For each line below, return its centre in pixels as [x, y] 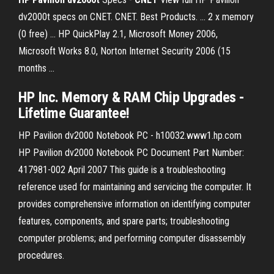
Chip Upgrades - [198, 97]
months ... [36, 68]
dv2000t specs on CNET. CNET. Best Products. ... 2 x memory [136, 17]
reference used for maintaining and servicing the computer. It [135, 187]
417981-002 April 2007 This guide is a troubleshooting [122, 170]
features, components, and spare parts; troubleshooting [124, 221]
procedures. [41, 255]
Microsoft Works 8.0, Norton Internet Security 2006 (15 [124, 51]
